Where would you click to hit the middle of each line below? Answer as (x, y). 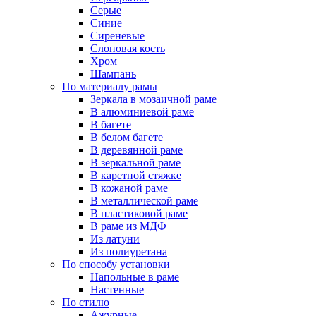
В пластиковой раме (139, 213)
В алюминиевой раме (142, 111)
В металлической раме (144, 200)
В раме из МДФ (128, 226)
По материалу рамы (110, 86)
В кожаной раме (129, 188)
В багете (111, 124)
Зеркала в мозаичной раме (153, 99)
